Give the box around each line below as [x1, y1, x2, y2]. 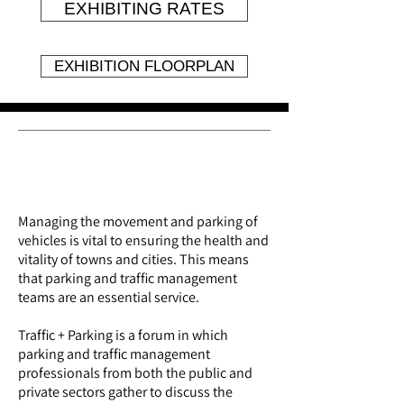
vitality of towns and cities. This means [18, 250, 249, 269]
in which [175, 326, 228, 344]
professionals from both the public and [18, 363, 252, 382]
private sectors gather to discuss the [18, 382, 233, 401]
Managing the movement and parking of [18, 212, 258, 231]
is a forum [115, 326, 175, 344]
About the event [18, 172, 147, 203]
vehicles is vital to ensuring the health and [18, 231, 269, 250]
